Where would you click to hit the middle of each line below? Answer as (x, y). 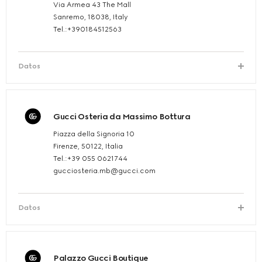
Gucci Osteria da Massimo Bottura (122, 117)
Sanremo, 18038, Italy (91, 17)
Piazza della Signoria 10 (94, 134)
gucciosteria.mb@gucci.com (104, 171)
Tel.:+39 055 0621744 (90, 159)
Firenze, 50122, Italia (88, 146)
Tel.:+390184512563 (89, 30)
